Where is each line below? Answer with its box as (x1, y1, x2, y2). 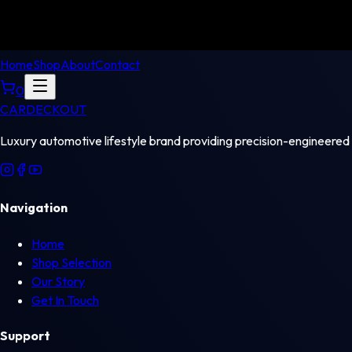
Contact (95, 57, 140, 72)
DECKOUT (26, 101, 86, 117)
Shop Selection (31, 254, 112, 270)
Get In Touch (31, 291, 99, 308)
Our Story (31, 273, 85, 289)
